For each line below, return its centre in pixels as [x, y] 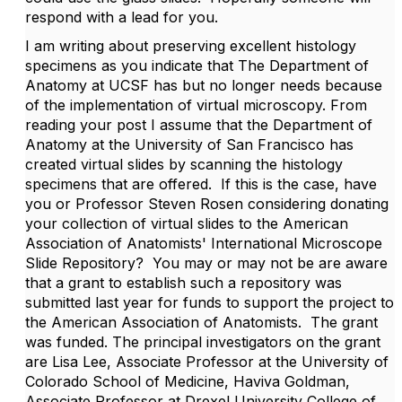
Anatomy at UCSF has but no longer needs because [204, 85]
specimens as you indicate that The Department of [197, 66]
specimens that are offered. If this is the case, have [201, 184]
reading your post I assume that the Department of [199, 125]
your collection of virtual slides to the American [187, 223]
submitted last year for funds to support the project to [210, 302]
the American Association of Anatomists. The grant [201, 322]
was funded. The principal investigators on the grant [203, 342]
